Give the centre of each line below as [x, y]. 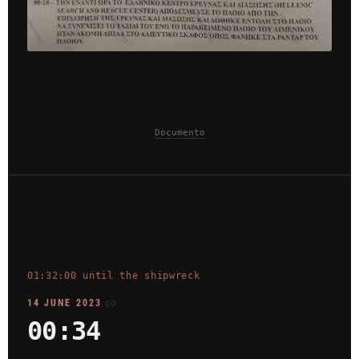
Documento [179, 132]
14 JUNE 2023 [65, 303]
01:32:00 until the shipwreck [114, 275]
